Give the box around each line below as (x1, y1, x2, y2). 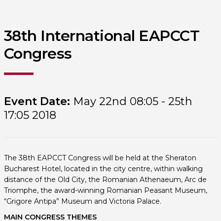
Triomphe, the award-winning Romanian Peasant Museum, (3, 186, 207, 195)
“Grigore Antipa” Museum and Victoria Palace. (3, 197, 161, 206)
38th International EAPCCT (3, 27, 199, 45)
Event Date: (3, 95, 70, 108)
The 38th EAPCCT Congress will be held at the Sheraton (3, 153, 196, 162)
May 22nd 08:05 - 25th (70, 95, 192, 108)
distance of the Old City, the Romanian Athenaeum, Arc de (3, 175, 207, 184)
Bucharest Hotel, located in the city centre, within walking (3, 164, 203, 173)
